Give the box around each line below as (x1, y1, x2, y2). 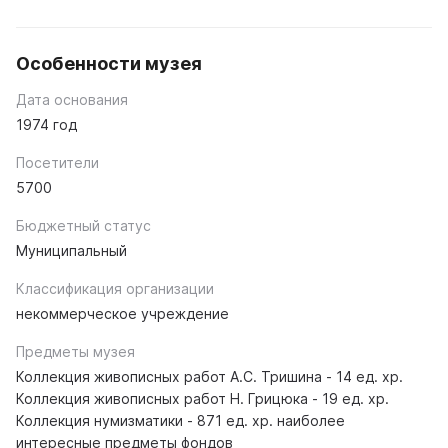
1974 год (16, 115, 77, 133)
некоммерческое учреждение (16, 304, 229, 322)
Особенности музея (16, 52, 202, 74)
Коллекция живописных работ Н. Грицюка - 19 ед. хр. (16, 389, 389, 407)
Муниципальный (16, 241, 127, 259)
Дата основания (16, 90, 128, 108)
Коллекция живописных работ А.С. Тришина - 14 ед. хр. (16, 367, 403, 385)
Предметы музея (16, 342, 135, 360)
